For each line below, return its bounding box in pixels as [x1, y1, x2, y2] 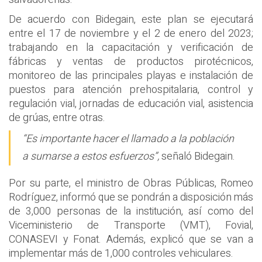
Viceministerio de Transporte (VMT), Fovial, [9, 218, 253, 234]
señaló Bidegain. [159, 149, 235, 165]
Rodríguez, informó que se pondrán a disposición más [9, 189, 253, 206]
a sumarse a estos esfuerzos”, [22, 149, 159, 165]
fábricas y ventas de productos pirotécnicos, [9, 53, 253, 70]
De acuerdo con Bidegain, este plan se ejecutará [9, 11, 253, 27]
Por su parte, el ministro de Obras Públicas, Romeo [9, 175, 253, 192]
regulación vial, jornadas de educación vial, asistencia [9, 95, 253, 112]
